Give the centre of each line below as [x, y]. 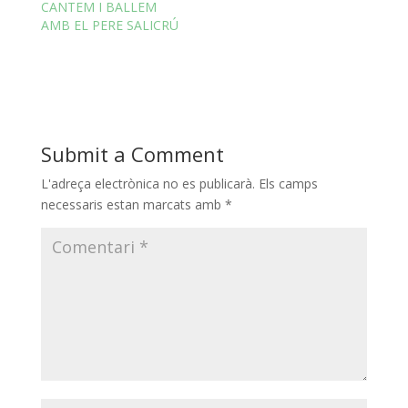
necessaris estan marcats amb [133, 204]
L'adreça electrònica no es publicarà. [148, 183]
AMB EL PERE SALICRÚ [109, 25]
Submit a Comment [132, 153]
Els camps [288, 183]
